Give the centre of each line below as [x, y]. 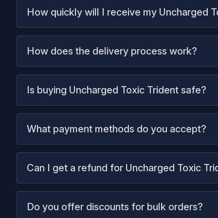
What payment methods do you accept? [117, 129]
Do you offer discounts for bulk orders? [115, 207]
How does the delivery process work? [112, 51]
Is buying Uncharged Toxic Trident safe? [117, 90]
